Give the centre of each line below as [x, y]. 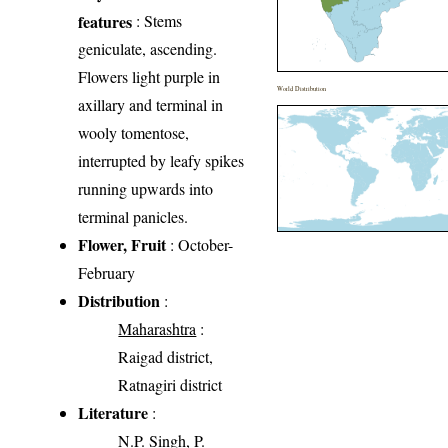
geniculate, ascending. [148, 48]
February [107, 272]
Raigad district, [166, 356]
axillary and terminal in [151, 104]
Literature [113, 412]
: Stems [157, 20]
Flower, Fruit [122, 244]
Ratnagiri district [170, 384]
